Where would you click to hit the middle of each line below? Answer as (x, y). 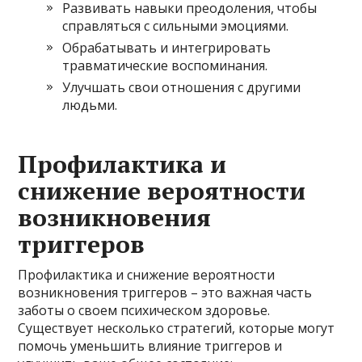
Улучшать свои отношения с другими (182, 87)
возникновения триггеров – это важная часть (165, 292)
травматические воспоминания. (165, 65)
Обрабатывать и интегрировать (167, 47)
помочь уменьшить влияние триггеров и (150, 345)
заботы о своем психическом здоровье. (144, 310)
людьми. (90, 105)
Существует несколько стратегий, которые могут (177, 328)
